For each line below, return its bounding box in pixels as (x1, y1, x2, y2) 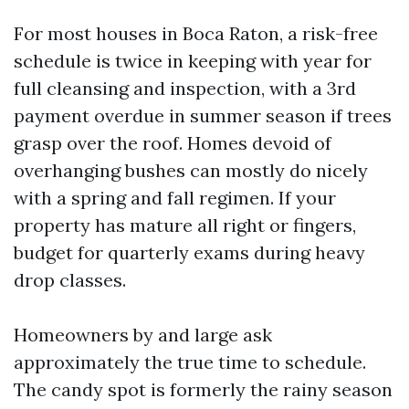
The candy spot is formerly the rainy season (14, 378, 393, 401)
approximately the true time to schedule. (14, 351, 366, 373)
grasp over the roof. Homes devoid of (14, 131, 331, 154)
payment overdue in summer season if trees (14, 104, 392, 127)
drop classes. (14, 268, 126, 291)
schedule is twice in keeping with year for (14, 49, 372, 72)
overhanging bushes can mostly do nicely (14, 159, 368, 182)
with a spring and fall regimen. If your (14, 186, 336, 209)
